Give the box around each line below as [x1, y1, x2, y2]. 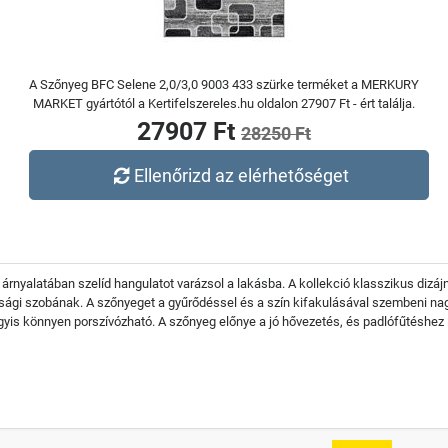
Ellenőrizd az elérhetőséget [134, 164, 350, 186]
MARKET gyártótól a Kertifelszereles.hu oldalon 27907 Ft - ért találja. [33, 96, 415, 111]
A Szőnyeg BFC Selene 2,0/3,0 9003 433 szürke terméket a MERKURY [29, 77, 419, 92]
